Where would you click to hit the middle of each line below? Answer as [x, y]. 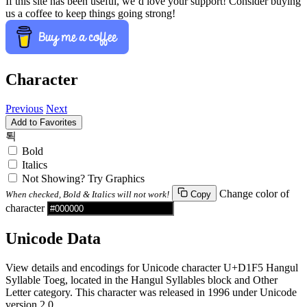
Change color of [254, 194]
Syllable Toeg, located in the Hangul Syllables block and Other [142, 280]
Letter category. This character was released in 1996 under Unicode [151, 293]
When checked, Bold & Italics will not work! [87, 195]
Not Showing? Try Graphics [83, 179]
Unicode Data [53, 239]
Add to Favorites [44, 123]
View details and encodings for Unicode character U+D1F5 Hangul [152, 268]
